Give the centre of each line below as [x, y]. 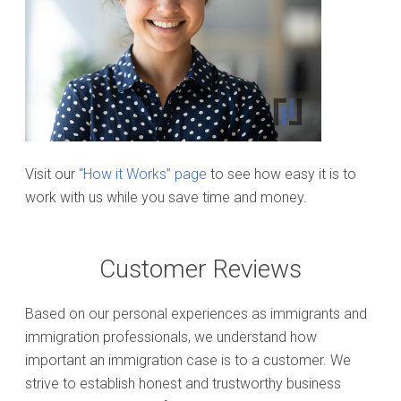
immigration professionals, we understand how [171, 337]
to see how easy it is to [282, 174]
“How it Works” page [143, 174]
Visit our [52, 174]
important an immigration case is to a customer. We [188, 360]
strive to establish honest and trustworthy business [183, 384]
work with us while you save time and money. [166, 197]
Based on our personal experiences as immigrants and [196, 314]
